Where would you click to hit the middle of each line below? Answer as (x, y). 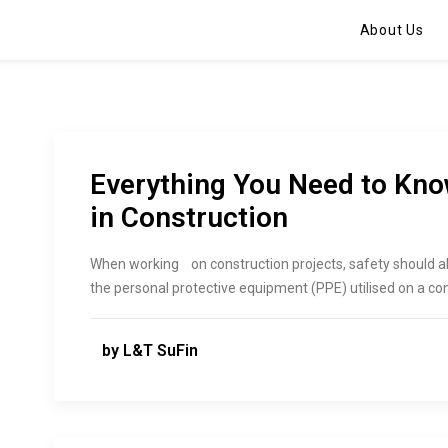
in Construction (189, 217)
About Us (391, 30)
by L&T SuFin (150, 350)
